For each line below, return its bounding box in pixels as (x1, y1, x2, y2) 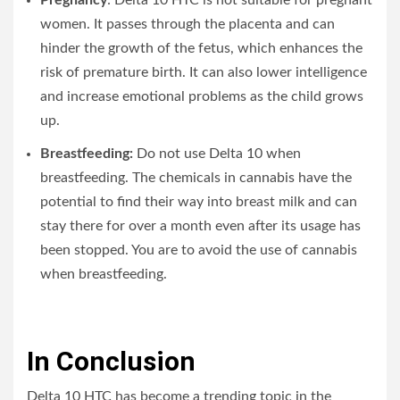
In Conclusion (27, 345, 196, 377)
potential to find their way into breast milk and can (40, 194, 357, 209)
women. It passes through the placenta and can (40, 16, 335, 31)
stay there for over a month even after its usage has (40, 218, 361, 233)
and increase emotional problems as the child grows (40, 88, 363, 104)
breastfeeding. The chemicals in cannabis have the (40, 170, 352, 185)
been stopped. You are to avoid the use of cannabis (40, 242, 357, 257)
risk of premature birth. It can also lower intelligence (40, 64, 367, 79)
